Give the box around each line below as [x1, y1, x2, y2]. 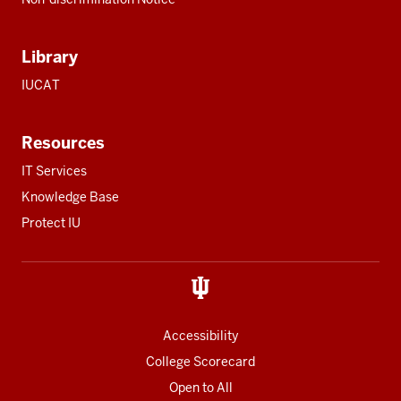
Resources [21, 132, 105, 153]
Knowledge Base [21, 188, 119, 205]
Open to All [168, 379, 233, 396]
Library [21, 46, 78, 67]
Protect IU [21, 214, 81, 231]
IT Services [21, 162, 87, 179]
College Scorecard [146, 353, 255, 370]
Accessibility [163, 327, 238, 344]
